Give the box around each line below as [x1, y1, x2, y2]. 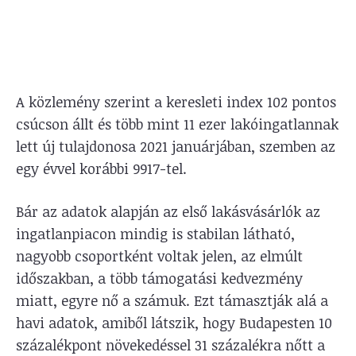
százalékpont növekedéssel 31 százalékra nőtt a [16, 335, 325, 354]
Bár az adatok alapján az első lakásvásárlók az [16, 201, 320, 221]
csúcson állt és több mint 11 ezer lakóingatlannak [16, 114, 339, 133]
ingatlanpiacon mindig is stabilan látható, [16, 223, 295, 243]
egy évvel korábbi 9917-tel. [16, 158, 187, 178]
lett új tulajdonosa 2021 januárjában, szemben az [16, 136, 335, 156]
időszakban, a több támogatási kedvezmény [16, 268, 303, 288]
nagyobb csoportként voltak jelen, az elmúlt [16, 246, 303, 265]
